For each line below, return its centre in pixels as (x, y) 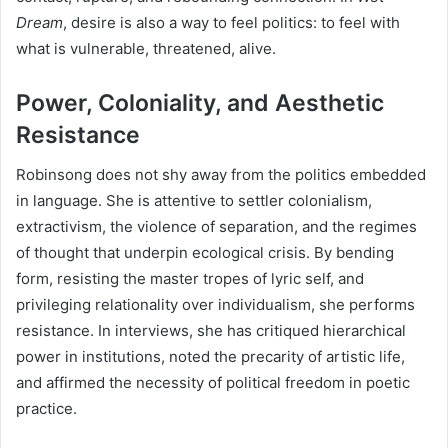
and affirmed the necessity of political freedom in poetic (213, 383)
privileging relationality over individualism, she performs (215, 305)
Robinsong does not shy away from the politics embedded (221, 175)
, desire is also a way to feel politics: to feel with (231, 22)
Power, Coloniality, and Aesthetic (200, 102)
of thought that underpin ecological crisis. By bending (205, 253)
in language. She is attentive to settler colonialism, (194, 201)
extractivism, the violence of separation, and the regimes (216, 227)
